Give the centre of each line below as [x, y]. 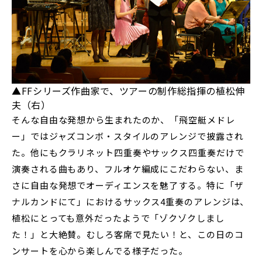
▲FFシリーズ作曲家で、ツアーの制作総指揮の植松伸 [129, 91]
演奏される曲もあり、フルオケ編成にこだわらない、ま [128, 169]
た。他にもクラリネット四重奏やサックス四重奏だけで [128, 153]
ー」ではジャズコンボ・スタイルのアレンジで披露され [128, 136]
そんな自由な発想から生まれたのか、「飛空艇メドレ [123, 120]
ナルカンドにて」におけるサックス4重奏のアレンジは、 [131, 202]
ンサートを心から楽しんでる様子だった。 [100, 251]
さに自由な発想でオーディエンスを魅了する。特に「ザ [128, 185]
